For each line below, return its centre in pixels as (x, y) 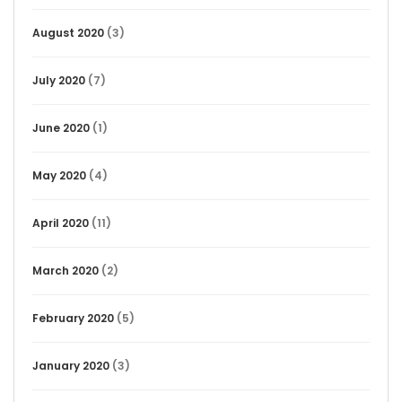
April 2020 (61, 223)
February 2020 (73, 318)
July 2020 (59, 80)
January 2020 (71, 366)
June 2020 (61, 128)
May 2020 (59, 175)
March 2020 (66, 271)
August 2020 (68, 33)
